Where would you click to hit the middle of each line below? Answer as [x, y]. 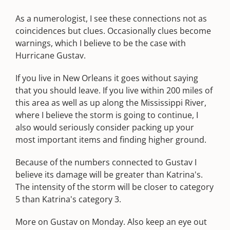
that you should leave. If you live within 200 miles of [114, 90]
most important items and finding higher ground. [111, 140]
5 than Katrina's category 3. [68, 199]
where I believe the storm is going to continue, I [107, 115]
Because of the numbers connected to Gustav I [106, 162]
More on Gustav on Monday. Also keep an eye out [111, 222]
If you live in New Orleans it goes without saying [107, 78]
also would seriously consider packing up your [105, 127]
